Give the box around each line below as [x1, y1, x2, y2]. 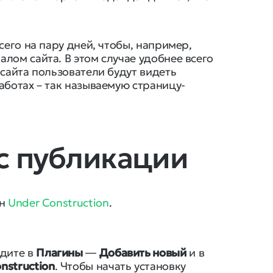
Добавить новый [99, 246, 186, 260]
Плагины [36, 246, 83, 260]
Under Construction [7, 196, 109, 210]
